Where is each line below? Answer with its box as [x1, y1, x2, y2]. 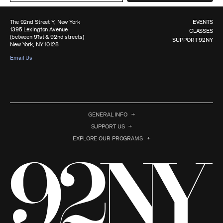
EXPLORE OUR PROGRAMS [73, 135, 143, 141]
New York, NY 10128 [10, 41, 59, 47]
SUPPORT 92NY [172, 37, 213, 43]
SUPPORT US [91, 123, 125, 129]
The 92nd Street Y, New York [10, 19, 80, 25]
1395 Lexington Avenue [10, 26, 68, 32]
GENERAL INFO [88, 111, 127, 117]
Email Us [10, 55, 33, 61]
